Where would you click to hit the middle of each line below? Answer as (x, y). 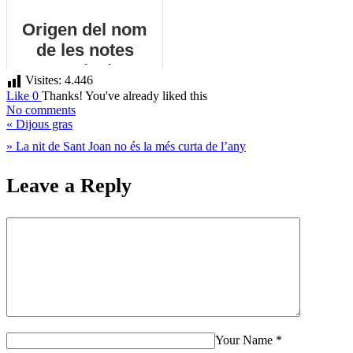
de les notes (85, 50)
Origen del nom (85, 30)
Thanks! (62, 96)
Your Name (244, 340)
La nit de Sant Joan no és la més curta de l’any (129, 147)
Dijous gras (43, 124)
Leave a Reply (69, 185)
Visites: (43, 80)
